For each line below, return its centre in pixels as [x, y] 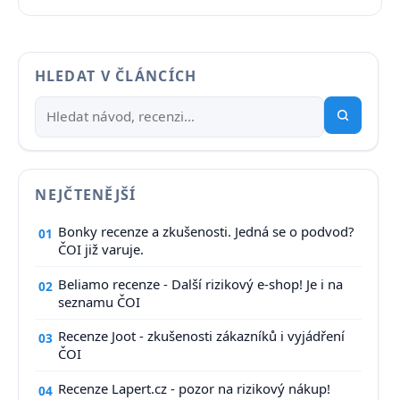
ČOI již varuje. [101, 250]
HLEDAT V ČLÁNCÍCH [116, 76]
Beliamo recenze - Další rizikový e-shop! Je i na [201, 283]
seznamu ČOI [100, 301]
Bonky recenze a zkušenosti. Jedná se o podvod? [206, 232]
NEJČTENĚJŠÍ [86, 194]
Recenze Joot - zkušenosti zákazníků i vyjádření [202, 336]
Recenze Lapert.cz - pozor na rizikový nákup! [195, 389]
